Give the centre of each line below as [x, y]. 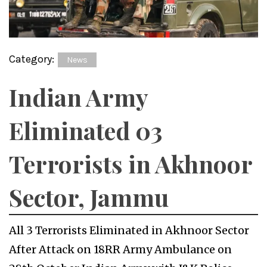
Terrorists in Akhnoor [131, 164]
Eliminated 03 [86, 131]
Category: [33, 59]
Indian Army [78, 97]
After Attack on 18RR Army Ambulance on [120, 250]
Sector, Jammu [89, 197]
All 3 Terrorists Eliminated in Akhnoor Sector [129, 231]
